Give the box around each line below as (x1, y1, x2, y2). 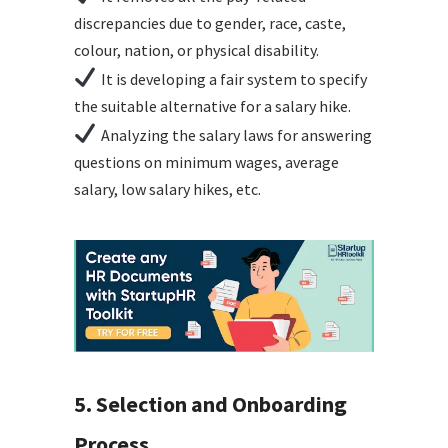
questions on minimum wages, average (74, 151, 339, 172)
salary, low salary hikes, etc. (74, 178, 261, 199)
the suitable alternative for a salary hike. (74, 95, 351, 116)
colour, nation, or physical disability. (74, 39, 319, 60)
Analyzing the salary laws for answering (100, 124, 372, 145)
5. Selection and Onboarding (74, 390, 347, 419)
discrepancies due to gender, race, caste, (74, 12, 346, 33)
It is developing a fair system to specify (100, 68, 367, 89)
